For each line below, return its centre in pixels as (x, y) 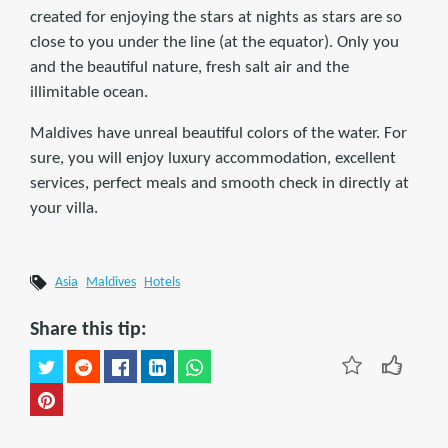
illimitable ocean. (89, 93)
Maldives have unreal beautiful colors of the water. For (218, 134)
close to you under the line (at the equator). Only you (214, 43)
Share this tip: (88, 330)
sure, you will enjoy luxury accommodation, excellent (213, 159)
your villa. (64, 209)
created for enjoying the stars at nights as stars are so (216, 18)
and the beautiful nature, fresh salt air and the (189, 68)
